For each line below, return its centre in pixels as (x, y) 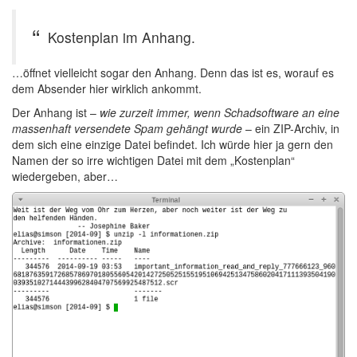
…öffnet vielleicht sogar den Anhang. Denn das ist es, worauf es (173, 73)
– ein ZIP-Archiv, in (291, 128)
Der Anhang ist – (56, 112)
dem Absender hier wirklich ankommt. (107, 88)
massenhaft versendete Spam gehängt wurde (127, 128)
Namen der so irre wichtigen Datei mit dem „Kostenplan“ (153, 160)
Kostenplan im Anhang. (122, 37)
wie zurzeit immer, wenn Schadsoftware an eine (220, 112)
